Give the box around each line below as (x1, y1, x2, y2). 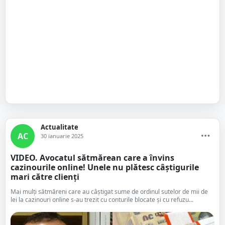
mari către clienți (11, 171, 79, 182)
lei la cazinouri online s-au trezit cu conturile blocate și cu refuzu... (11, 195, 193, 204)
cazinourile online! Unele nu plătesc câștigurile (11, 162, 199, 173)
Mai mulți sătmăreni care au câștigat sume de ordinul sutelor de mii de (11, 187, 208, 196)
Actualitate (41, 123, 78, 132)
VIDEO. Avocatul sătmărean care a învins (11, 152, 174, 163)
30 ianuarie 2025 (41, 132, 83, 140)
